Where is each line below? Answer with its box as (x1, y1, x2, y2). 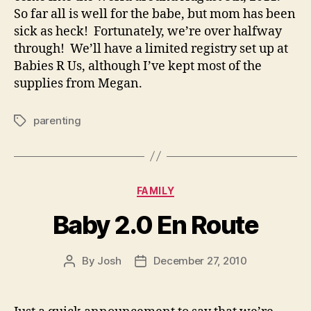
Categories (155, 180, 217, 195)
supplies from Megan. (14, 75, 142, 92)
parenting (33, 113, 81, 127)
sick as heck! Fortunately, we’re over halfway (14, 23, 282, 40)
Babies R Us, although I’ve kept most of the (14, 58, 262, 74)
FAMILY (136, 184, 175, 196)
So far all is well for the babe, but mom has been (14, 6, 296, 22)
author (69, 270, 101, 284)
